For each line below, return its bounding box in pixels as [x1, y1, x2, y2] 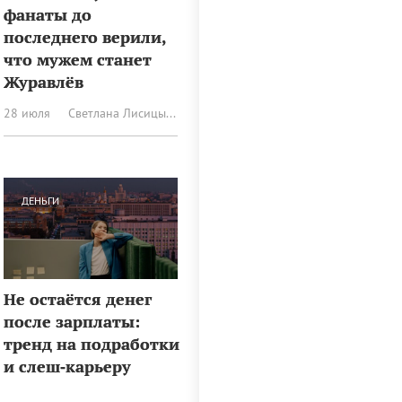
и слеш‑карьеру [4, 355, 132, 378]
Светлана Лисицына [166, 104, 177, 121]
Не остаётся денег [4, 288, 153, 310]
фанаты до [4, 3, 92, 25]
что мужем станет [4, 48, 153, 70]
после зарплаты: [4, 310, 141, 333]
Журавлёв [4, 70, 84, 92]
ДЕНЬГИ [22, 193, 60, 207]
